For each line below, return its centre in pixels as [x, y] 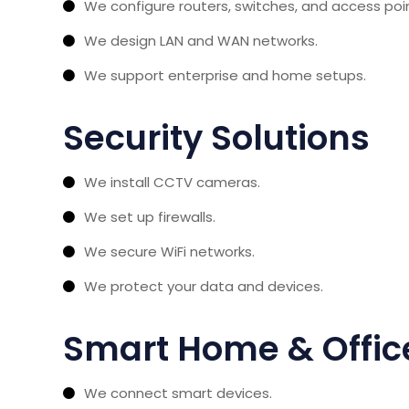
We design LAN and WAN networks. [201, 40]
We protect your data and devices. [204, 286]
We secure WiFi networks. [169, 251]
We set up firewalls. [150, 216]
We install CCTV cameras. [172, 182]
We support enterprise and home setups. [225, 75]
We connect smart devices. [178, 393]
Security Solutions [216, 137]
